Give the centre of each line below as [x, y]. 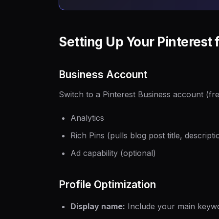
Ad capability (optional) [113, 153]
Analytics [87, 118]
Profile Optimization [107, 184]
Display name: [98, 206]
